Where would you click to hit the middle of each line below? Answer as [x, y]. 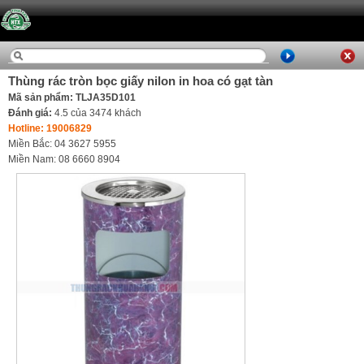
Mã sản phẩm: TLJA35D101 [72, 97]
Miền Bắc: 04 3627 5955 [62, 144]
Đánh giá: [31, 113]
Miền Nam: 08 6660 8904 [64, 159]
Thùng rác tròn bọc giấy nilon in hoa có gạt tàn [141, 81]
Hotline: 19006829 [50, 128]
